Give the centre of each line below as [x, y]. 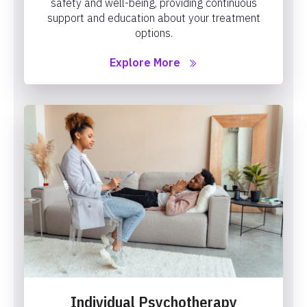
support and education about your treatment [153, 17]
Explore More [145, 62]
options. [153, 33]
